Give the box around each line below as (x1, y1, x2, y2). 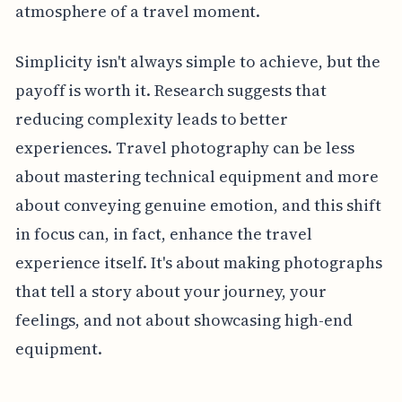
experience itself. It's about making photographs (14, 250, 382, 274)
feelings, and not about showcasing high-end (14, 308, 353, 331)
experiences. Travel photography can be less (14, 135, 354, 159)
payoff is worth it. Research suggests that (14, 78, 327, 101)
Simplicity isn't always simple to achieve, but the (14, 49, 381, 73)
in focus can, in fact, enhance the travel (14, 222, 312, 245)
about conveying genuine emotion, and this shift (14, 193, 381, 216)
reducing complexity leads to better (14, 107, 289, 130)
